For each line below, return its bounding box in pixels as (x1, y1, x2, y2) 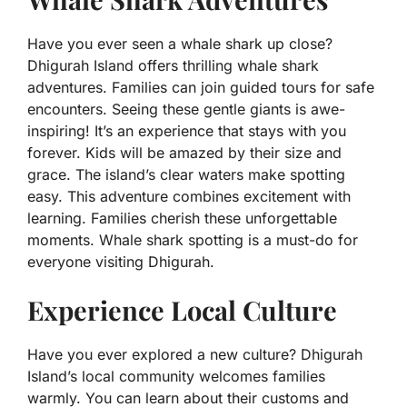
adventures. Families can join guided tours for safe (27, 78, 374, 97)
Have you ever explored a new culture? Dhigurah (27, 345, 362, 364)
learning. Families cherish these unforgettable (27, 209, 337, 228)
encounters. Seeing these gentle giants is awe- (27, 100, 345, 119)
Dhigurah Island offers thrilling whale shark (27, 56, 319, 75)
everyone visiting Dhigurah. (27, 253, 214, 272)
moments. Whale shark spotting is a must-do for (27, 231, 358, 250)
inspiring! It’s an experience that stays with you (27, 122, 346, 141)
